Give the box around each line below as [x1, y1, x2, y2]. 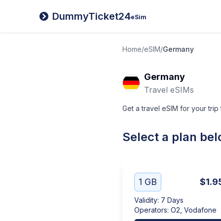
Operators [134, 206, 167, 214]
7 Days [161, 196, 184, 204]
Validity [134, 196, 157, 204]
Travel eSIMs [144, 85, 194, 95]
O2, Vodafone [171, 206, 217, 214]
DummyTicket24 [52, 10, 131, 22]
